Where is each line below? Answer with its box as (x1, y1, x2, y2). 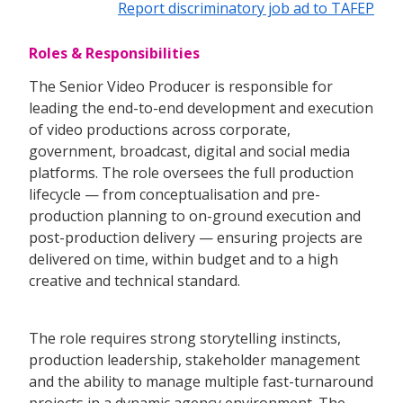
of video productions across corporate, (29, 120, 291, 140)
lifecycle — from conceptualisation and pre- (29, 184, 320, 205)
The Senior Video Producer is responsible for (29, 76, 333, 97)
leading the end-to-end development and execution (29, 98, 373, 119)
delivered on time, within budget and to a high (29, 249, 338, 270)
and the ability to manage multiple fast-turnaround (29, 372, 373, 392)
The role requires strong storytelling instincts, (29, 328, 341, 349)
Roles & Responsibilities (29, 43, 200, 64)
